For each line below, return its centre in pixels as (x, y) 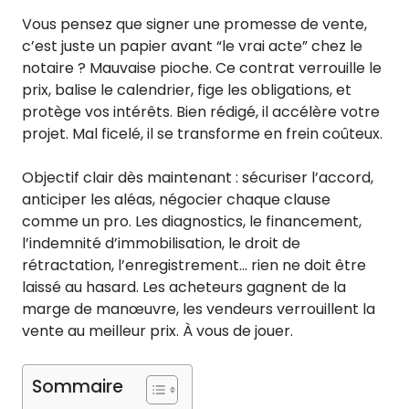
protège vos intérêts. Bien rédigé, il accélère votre (201, 111)
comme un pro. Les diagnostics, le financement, (192, 221)
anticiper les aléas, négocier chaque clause (176, 199)
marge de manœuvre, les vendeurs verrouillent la (199, 309)
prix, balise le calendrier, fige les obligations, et (187, 89)
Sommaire (78, 386)
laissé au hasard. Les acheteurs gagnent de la (184, 287)
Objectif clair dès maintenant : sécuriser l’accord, (198, 177)
